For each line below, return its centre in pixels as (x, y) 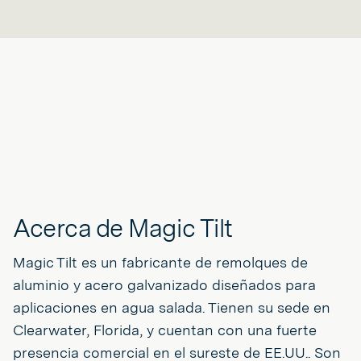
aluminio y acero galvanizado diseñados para (164, 284)
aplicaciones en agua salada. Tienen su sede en (172, 307)
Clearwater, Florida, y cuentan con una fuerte (165, 330)
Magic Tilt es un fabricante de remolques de (160, 262)
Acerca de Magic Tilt (123, 228)
